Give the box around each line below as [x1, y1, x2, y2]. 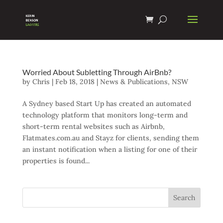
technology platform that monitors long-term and [22, 111, 188, 119]
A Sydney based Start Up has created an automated [22, 99, 191, 108]
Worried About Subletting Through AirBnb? [22, 67, 171, 77]
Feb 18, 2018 [55, 77, 95, 86]
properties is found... [22, 156, 90, 165]
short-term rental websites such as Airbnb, [22, 122, 165, 131]
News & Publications [100, 77, 168, 86]
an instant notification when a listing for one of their [22, 145, 197, 154]
